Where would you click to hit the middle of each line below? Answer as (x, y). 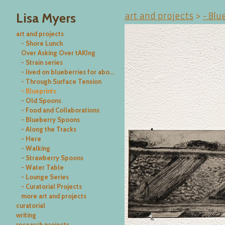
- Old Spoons (41, 101)
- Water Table (42, 167)
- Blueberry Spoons (50, 120)
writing (26, 215)
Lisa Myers (46, 18)
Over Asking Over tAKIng (58, 53)
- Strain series (42, 63)
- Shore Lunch (42, 43)
